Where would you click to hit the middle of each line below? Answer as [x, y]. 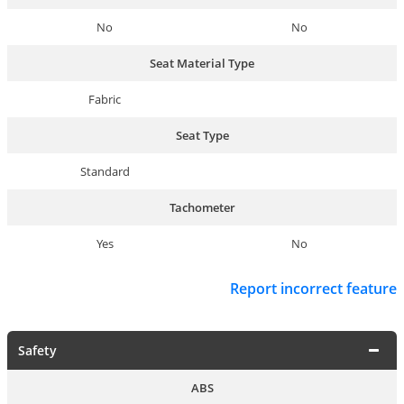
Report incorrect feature [313, 288]
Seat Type [202, 135]
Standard [105, 171]
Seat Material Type [202, 63]
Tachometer [202, 207]
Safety [37, 351]
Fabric [105, 99]
